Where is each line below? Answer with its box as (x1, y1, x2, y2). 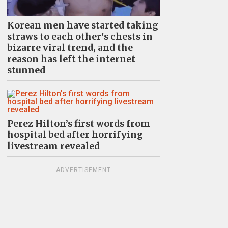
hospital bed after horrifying (7, 129, 143, 141)
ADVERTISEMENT (55, 166, 111, 174)
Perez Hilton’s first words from (7, 118, 150, 130)
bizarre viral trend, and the (7, 42, 133, 54)
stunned (7, 65, 45, 76)
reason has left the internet (7, 53, 135, 65)
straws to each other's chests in (7, 31, 153, 43)
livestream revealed (7, 140, 100, 152)
